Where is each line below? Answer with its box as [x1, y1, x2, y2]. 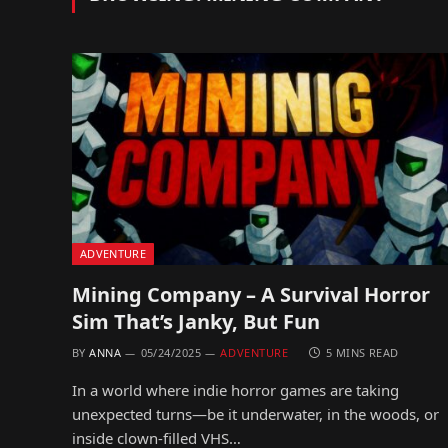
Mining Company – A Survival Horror [72, 280, 430, 308]
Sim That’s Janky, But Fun [72, 307, 320, 335]
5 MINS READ [325, 344, 399, 360]
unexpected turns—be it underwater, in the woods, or [72, 403, 439, 424]
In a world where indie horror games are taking [72, 379, 399, 400]
